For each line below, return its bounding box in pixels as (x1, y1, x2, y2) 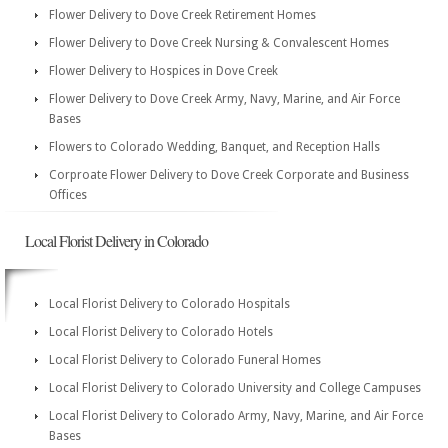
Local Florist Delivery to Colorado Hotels (49, 325, 273, 339)
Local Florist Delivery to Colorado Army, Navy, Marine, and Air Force (49, 409, 423, 423)
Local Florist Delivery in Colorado (25, 230, 208, 251)
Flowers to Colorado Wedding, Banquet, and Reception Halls (49, 140, 380, 154)
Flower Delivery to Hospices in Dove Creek (49, 64, 278, 78)
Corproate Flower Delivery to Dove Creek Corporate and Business (49, 168, 409, 182)
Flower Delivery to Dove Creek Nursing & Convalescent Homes (49, 36, 389, 50)
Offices (49, 188, 87, 202)
